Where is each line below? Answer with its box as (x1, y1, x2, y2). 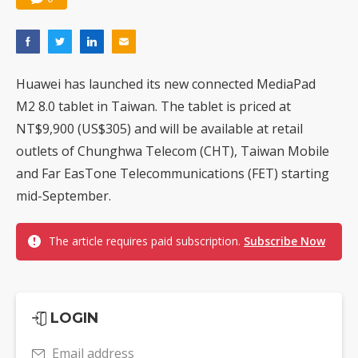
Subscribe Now (244, 233, 325, 249)
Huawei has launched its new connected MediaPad (16, 75, 316, 93)
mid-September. (16, 187, 111, 205)
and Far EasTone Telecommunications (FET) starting (16, 165, 329, 183)
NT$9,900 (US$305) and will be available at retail (16, 120, 303, 138)
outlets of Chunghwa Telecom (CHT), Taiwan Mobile (16, 142, 329, 161)
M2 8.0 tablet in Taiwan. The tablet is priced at (16, 97, 291, 116)
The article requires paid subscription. (49, 233, 244, 249)
